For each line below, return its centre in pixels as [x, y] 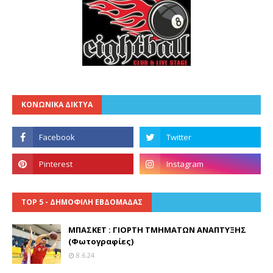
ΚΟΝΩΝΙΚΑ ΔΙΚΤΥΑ [57, 105]
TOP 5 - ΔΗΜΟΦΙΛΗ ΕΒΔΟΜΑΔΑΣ [82, 202]
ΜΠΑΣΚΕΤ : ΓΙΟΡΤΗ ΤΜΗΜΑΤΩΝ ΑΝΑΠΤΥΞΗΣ [157, 230]
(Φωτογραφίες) [101, 242]
